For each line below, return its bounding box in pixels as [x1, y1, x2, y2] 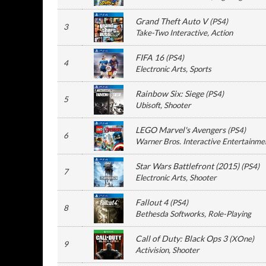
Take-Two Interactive [135, 28, 207, 37]
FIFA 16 [135, 52, 164, 62]
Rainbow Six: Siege [135, 88, 204, 99]
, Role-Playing [204, 209, 251, 218]
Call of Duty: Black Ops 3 [135, 233, 227, 243]
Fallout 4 [135, 197, 168, 207]
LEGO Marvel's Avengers [135, 125, 226, 135]
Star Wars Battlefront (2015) [135, 161, 239, 171]
